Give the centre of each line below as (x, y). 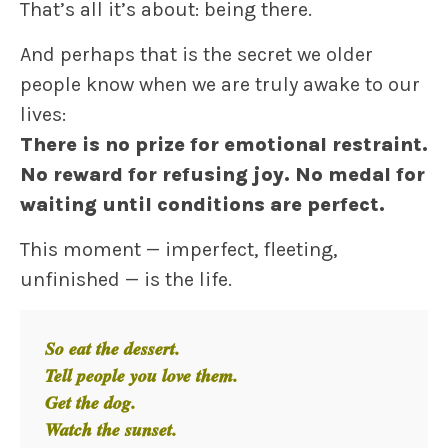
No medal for (360, 174)
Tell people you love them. (141, 375)
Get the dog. (90, 402)
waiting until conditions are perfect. (202, 204)
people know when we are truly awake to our (220, 84)
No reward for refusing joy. (157, 174)
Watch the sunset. (111, 429)
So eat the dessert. (112, 348)
